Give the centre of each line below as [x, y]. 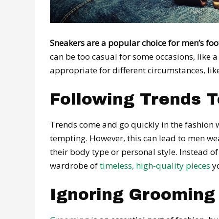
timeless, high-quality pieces [155, 166]
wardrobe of [75, 166]
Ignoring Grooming [132, 195]
